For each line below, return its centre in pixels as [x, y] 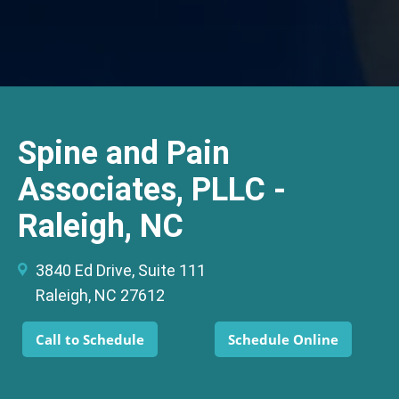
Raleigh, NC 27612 [100, 295]
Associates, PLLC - [152, 190]
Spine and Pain [124, 153]
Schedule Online [283, 339]
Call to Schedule [90, 339]
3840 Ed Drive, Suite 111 [121, 270]
